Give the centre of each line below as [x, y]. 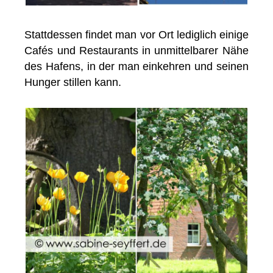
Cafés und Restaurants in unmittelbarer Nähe [136, 51]
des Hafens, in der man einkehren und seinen [136, 67]
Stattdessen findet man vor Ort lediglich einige [136, 35]
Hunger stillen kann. [73, 83]
